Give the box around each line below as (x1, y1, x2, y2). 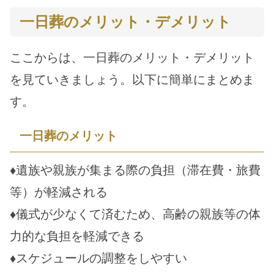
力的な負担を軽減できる (10, 229, 144, 243)
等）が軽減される (10, 185, 108, 199)
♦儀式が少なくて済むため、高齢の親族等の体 (10, 207, 261, 221)
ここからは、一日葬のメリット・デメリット (10, 50, 254, 65)
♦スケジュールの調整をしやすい (10, 251, 187, 265)
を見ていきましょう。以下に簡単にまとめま (10, 72, 254, 87)
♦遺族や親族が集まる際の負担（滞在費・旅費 (10, 163, 261, 177)
